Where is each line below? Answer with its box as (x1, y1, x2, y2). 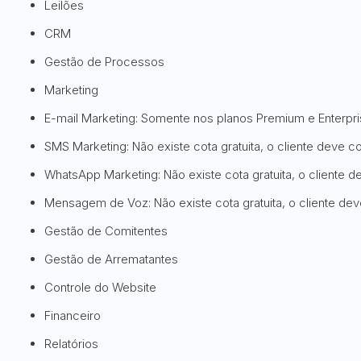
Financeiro (44, 308, 101, 323)
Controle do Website (44, 280, 156, 295)
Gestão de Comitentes (44, 223, 168, 239)
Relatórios (44, 336, 98, 351)
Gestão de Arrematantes (44, 251, 178, 267)
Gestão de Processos (44, 54, 164, 69)
